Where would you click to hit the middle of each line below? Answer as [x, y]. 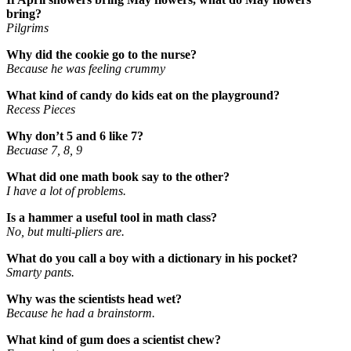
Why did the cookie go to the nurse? [101, 54]
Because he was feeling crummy [86, 68]
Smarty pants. [40, 272]
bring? [24, 13]
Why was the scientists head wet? [94, 299]
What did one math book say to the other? [118, 176]
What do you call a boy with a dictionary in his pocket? [152, 258]
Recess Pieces [41, 109]
